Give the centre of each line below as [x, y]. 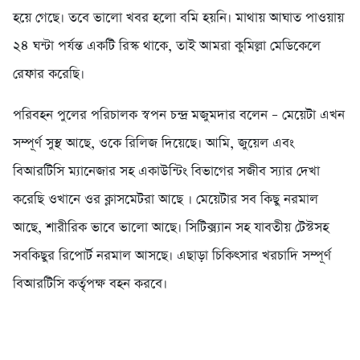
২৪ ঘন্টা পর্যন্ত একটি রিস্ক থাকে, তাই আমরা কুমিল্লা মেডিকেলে [167, 47]
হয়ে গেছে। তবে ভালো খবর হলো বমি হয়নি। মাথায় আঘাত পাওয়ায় [178, 18]
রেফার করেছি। [49, 75]
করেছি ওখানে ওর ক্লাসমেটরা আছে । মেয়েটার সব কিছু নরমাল [166, 200]
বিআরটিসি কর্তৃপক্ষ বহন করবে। [90, 284]
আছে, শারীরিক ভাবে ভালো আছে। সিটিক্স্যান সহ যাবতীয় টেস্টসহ [171, 228]
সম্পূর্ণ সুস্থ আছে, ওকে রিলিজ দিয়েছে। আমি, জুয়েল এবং [153, 144]
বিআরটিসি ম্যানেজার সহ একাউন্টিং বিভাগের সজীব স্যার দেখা [166, 172]
